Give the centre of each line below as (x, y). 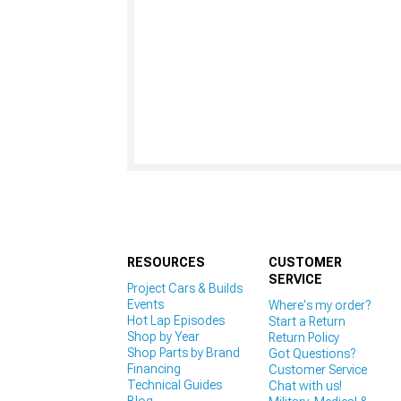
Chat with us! (305, 385)
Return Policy (303, 337)
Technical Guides (175, 384)
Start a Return (307, 321)
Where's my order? (319, 305)
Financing (154, 368)
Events (145, 304)
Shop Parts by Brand (183, 352)
